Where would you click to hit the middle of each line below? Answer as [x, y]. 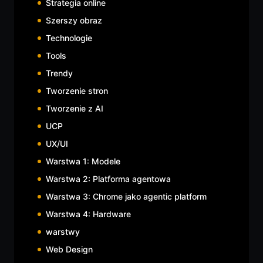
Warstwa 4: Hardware [88, 214]
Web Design [69, 249]
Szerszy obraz [74, 20]
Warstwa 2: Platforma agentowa [108, 178]
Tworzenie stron [77, 90]
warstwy [63, 231]
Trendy [59, 73]
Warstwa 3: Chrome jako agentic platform [126, 196]
